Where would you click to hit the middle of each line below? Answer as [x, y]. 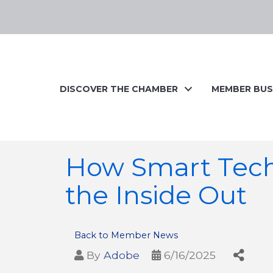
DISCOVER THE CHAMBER [119, 89]
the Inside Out [156, 195]
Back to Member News [126, 235]
